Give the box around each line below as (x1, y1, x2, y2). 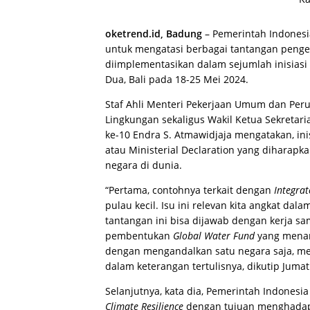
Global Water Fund (173, 228, 255, 242)
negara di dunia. (105, 158, 182, 172)
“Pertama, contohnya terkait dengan (105, 183, 274, 197)
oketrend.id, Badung (105, 26, 205, 40)
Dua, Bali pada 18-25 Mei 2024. (105, 72, 248, 86)
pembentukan (105, 228, 173, 242)
